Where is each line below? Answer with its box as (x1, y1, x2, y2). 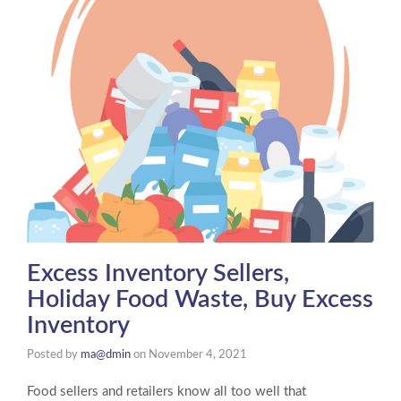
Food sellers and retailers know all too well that (27, 384, 306, 398)
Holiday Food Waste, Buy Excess (27, 286, 373, 311)
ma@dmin (81, 348, 131, 361)
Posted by (27, 348, 81, 361)
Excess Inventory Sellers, (27, 260, 289, 286)
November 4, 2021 (149, 348, 247, 361)
